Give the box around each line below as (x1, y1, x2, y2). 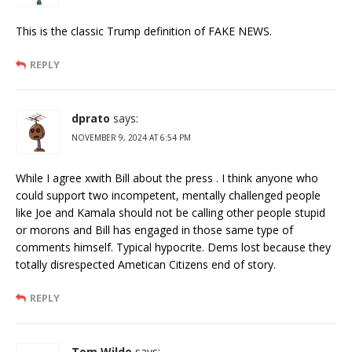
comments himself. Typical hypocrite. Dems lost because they (16, 239, 331, 255)
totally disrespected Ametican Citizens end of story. (16, 256, 276, 272)
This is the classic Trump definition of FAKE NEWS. (16, 23, 272, 38)
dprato (71, 110, 110, 126)
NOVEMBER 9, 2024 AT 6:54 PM (71, 131, 191, 143)
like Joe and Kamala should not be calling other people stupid (16, 204, 325, 220)
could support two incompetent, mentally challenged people (16, 187, 321, 203)
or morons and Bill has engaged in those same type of (16, 222, 293, 237)
